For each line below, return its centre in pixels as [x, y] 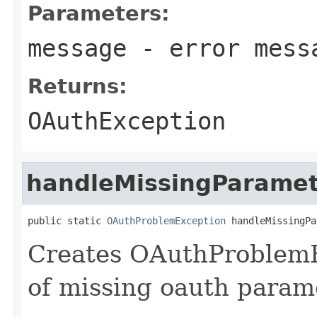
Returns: [77, 86]
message [77, 48]
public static [67, 220]
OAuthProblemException [166, 220]
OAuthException [127, 121]
